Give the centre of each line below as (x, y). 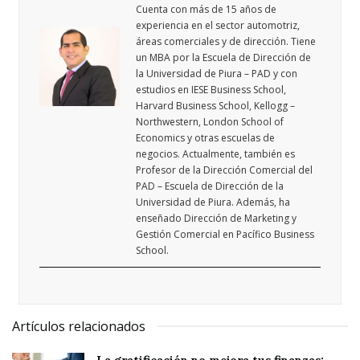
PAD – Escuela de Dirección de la (210, 186)
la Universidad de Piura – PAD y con (217, 74)
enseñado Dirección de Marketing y (217, 219)
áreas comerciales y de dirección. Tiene (226, 42)
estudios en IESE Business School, (211, 90)
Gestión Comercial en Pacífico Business (225, 235)
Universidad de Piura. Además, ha (213, 202)
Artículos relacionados (79, 326)
